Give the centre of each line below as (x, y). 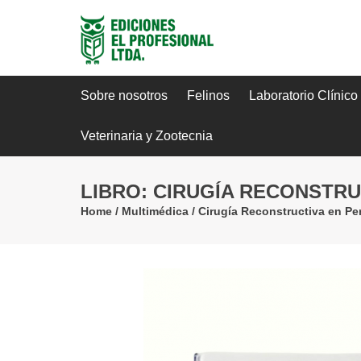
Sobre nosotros (124, 95)
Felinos (208, 95)
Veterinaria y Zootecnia (146, 135)
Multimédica (155, 211)
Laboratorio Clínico (303, 95)
